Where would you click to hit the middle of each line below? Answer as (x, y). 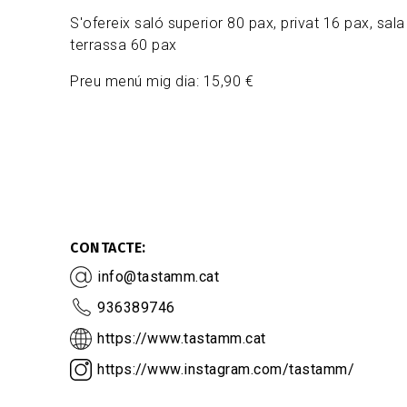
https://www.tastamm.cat (182, 339)
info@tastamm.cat (158, 277)
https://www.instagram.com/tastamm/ (226, 370)
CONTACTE (106, 248)
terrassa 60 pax (124, 45)
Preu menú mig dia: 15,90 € (162, 82)
